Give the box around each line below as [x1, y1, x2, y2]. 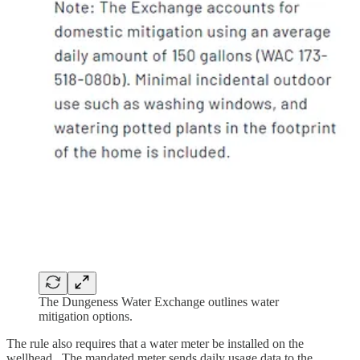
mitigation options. [39, 309, 133, 323]
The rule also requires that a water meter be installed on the [6, 336, 304, 350]
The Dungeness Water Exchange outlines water [39, 294, 279, 309]
